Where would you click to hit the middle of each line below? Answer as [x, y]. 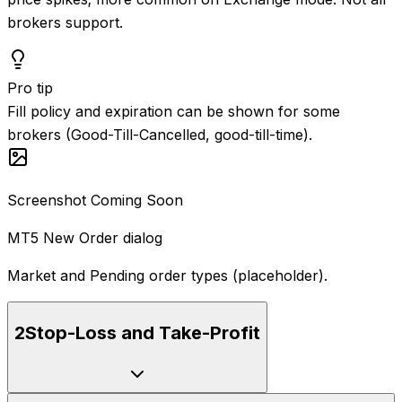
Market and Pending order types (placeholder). [167, 275]
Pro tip [30, 87]
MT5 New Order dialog [85, 237]
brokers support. [65, 22]
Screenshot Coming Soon [95, 200]
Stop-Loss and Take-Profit [143, 333]
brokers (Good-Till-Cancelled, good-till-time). [160, 134]
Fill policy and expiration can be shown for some [174, 111]
